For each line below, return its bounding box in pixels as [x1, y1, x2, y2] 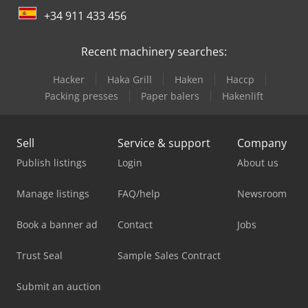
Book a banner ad [16, 217, 98, 231]
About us [237, 155, 278, 169]
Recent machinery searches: [81, 43, 227, 59]
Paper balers [141, 89, 199, 102]
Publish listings [16, 155, 87, 169]
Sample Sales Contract [118, 248, 221, 262]
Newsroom [237, 186, 287, 200]
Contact [118, 217, 153, 231]
